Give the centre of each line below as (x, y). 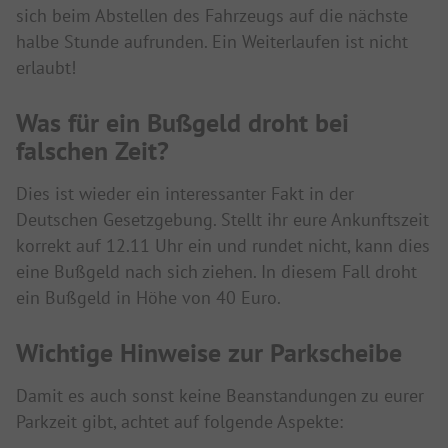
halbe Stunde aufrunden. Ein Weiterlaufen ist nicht (212, 41)
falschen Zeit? (92, 150)
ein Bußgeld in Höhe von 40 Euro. (148, 297)
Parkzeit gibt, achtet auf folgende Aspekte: (179, 421)
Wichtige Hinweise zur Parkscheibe (209, 352)
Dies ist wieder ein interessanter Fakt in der (185, 193)
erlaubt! (46, 67)
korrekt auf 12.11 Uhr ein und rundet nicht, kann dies (223, 245)
